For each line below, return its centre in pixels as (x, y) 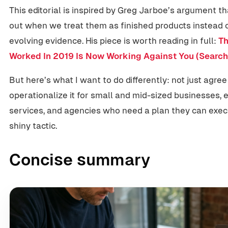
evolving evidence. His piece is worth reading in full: (114, 40)
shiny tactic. (33, 125)
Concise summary (80, 160)
